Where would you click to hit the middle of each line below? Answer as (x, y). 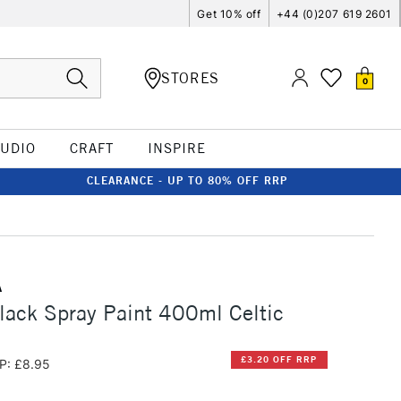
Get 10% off (229, 13)
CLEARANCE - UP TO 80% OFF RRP (187, 180)
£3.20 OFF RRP (279, 360)
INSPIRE (176, 148)
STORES (190, 77)
